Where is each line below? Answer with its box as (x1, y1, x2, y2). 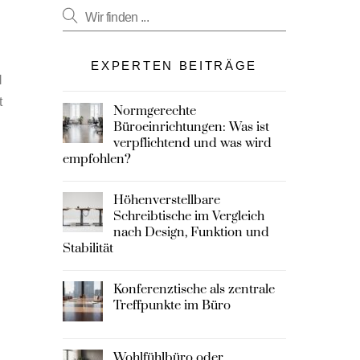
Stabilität (62, 240, 113, 257)
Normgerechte (113, 102, 197, 119)
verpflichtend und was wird (113, 134, 272, 151)
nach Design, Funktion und (113, 224, 270, 241)
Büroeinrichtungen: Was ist (113, 118, 270, 135)
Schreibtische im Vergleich (113, 208, 265, 225)
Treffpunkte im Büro (113, 297, 231, 314)
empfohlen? (62, 150, 131, 167)
